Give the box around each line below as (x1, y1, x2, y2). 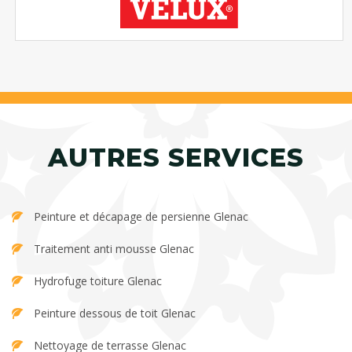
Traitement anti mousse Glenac (34, 241, 194, 257)
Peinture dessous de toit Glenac (34, 306, 196, 321)
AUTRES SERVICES (48, 142, 304, 174)
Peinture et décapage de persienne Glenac (34, 209, 248, 225)
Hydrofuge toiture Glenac (34, 273, 162, 289)
